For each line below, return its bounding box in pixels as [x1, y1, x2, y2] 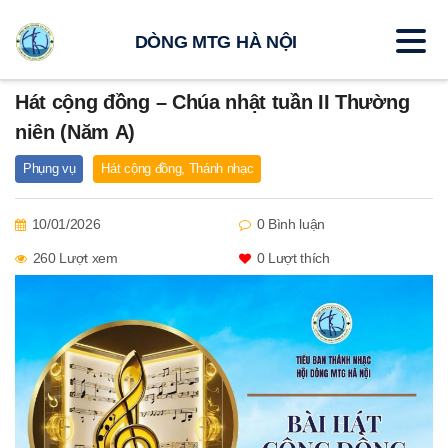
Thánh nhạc [188, 161, 254, 176]
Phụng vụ [23, 161, 76, 176]
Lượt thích [264, 250, 330, 266]
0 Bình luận [256, 216, 326, 232]
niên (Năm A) [15, 121, 136, 143]
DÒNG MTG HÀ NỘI [134, 31, 297, 52]
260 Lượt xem [32, 250, 118, 266]
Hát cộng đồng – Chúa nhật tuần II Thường [15, 91, 410, 113]
